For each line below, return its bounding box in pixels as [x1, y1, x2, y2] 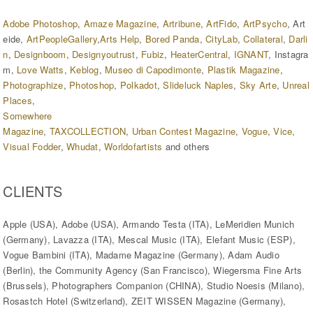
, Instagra [268, 48, 309, 61]
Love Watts [17, 63, 64, 77]
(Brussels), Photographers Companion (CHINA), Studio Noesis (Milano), [3, 279, 305, 293]
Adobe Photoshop [3, 17, 78, 31]
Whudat [66, 140, 99, 154]
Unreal [282, 78, 310, 92]
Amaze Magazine [83, 17, 157, 31]
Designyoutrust [72, 48, 136, 61]
